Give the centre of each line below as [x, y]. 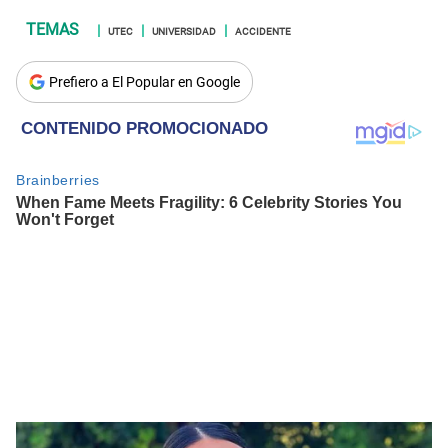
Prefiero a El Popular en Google [144, 82]
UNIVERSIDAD [184, 30]
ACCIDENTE [263, 30]
